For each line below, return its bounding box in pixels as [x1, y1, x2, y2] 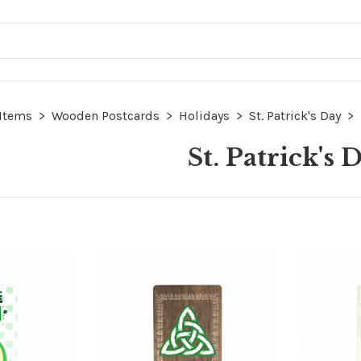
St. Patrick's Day [249, 108, 341, 123]
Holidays [179, 108, 230, 123]
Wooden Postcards [52, 108, 160, 123]
